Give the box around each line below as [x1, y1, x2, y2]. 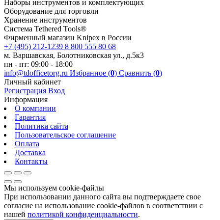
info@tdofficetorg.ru [4, 69, 70, 78]
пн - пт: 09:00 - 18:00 [4, 60, 73, 69]
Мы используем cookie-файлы [4, 184, 104, 192]
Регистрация [4, 86, 48, 95]
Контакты [15, 157, 48, 166]
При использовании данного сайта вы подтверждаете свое [4, 192, 201, 201]
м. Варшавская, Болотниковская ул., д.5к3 [4, 51, 144, 60]
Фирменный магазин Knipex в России [4, 33, 132, 42]
